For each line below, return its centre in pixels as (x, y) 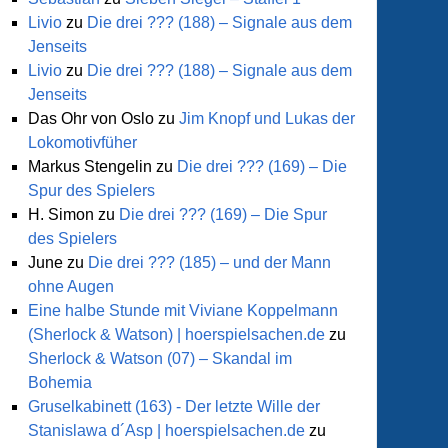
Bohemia (60, 382)
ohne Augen (71, 286)
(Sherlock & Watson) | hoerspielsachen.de (176, 334)
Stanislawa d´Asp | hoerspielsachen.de (166, 430)
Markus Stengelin (90, 166)
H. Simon (61, 214)
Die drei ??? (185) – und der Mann (209, 262)
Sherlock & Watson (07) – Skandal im (160, 358)
